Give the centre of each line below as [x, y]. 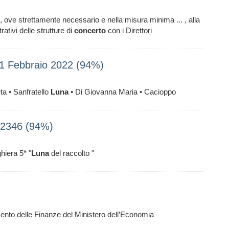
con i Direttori [129, 30]
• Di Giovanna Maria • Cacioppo [122, 92]
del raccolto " [72, 153]
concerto [90, 30]
